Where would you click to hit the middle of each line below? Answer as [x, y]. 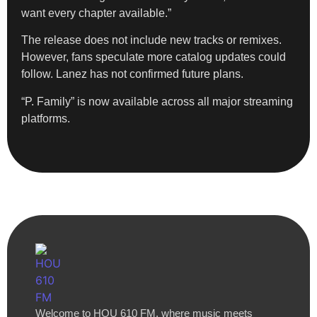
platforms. [46, 118]
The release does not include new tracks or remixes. [151, 40]
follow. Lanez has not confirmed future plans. [132, 74]
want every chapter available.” [96, 13]
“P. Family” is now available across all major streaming [157, 101]
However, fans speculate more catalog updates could [154, 57]
